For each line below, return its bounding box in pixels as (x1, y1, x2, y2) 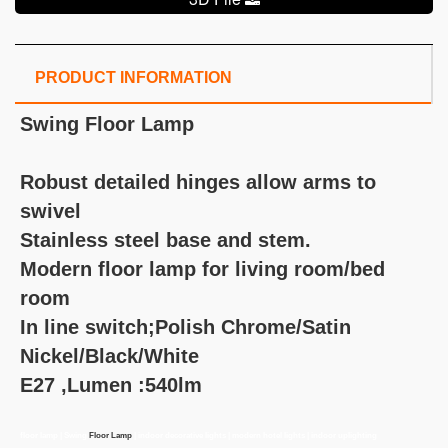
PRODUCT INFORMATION (35, 69, 232, 87)
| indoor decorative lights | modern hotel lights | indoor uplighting (132, 431, 379, 441)
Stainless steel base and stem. (20, 229, 311, 252)
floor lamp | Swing (20, 431, 89, 441)
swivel (20, 200, 81, 223)
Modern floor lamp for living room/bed (20, 258, 385, 281)
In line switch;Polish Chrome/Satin (20, 316, 351, 339)
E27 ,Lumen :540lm (20, 374, 202, 397)
